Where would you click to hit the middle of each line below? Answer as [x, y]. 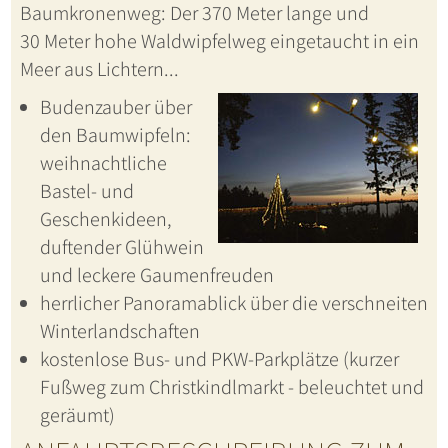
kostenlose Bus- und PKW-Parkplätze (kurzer [219, 359]
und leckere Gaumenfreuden [156, 275]
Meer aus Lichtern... [99, 69]
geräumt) [77, 415]
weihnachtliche [103, 163]
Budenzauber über [115, 107]
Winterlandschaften [119, 331]
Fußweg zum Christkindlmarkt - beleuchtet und [231, 387]
